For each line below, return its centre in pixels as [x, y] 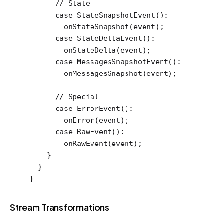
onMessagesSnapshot [86, 73]
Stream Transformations [60, 207]
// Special [64, 97]
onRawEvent [68, 143]
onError [62, 120]
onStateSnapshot [79, 27]
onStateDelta [73, 50]
